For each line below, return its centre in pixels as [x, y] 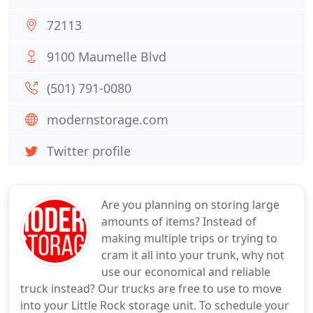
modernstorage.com [108, 119]
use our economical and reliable [186, 272]
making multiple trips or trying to [189, 238]
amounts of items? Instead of [179, 221]
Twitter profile [89, 151]
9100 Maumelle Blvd [107, 57]
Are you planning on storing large [190, 205]
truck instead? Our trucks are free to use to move [151, 289]
